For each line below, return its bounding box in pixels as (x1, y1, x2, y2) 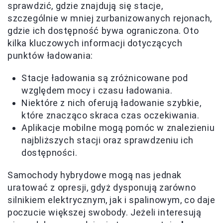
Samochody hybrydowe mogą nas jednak (7, 169, 182, 180)
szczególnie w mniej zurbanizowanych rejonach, (7, 12, 213, 23)
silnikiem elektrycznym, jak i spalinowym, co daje (7, 194, 216, 205)
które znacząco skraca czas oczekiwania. (21, 110, 200, 120)
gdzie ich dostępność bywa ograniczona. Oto (7, 25, 199, 36)
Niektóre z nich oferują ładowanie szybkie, (21, 97, 202, 108)
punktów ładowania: (7, 50, 93, 61)
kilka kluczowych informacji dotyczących (7, 37, 183, 48)
